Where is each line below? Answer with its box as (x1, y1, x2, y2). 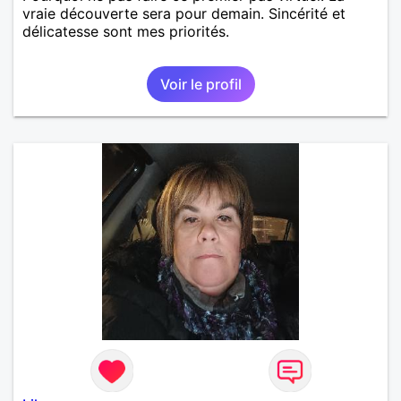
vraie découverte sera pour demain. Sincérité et (22, 4, 346, 22)
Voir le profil (159, 74, 242, 93)
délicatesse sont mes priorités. (22, 21, 229, 40)
